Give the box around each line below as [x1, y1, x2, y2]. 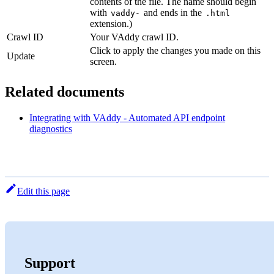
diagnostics [29, 123, 72, 134]
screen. [90, 56, 117, 67]
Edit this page [17, 185, 70, 196]
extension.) [90, 18, 132, 29]
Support [24, 254, 75, 271]
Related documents [5, 83, 124, 100]
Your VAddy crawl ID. [90, 31, 179, 42]
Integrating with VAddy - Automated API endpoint [29, 112, 225, 123]
